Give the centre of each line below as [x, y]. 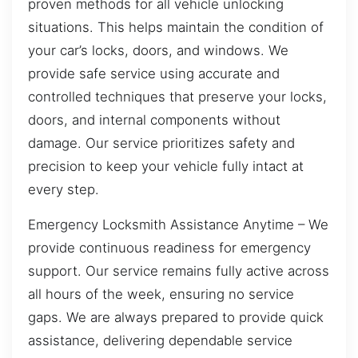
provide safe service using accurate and [154, 74]
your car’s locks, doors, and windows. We [158, 51]
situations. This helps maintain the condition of [176, 28]
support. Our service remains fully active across [179, 270]
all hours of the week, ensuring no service [161, 294]
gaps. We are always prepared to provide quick [176, 317]
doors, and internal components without [154, 120]
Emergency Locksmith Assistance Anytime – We [178, 224]
